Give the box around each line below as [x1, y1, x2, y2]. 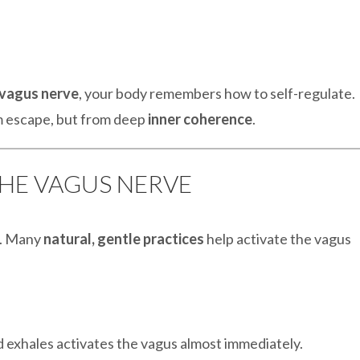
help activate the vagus [204, 230, 351, 247]
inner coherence [148, 110, 252, 128]
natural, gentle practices [43, 230, 204, 247]
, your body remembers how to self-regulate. [79, 84, 355, 102]
